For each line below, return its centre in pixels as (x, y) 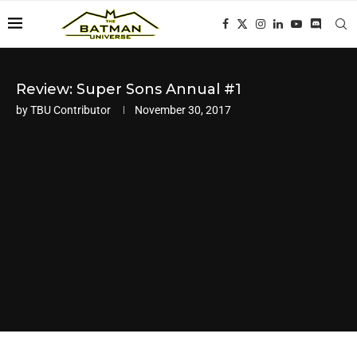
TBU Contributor (71, 110)
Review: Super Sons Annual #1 (129, 89)
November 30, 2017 (183, 110)
